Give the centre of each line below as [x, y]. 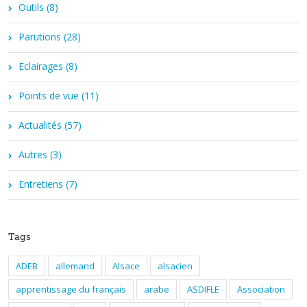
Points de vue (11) [59, 95]
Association [261, 289]
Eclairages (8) [48, 66]
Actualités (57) [50, 125]
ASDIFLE [203, 289]
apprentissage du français [71, 289]
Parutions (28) [50, 36]
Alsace [126, 266]
